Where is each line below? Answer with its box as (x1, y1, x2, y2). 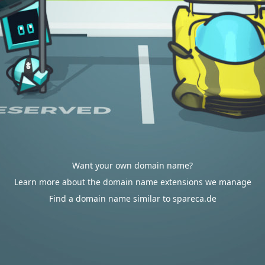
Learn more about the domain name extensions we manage (14, 176, 251, 188)
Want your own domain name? (72, 160, 193, 171)
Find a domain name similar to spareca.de (49, 193, 216, 204)
